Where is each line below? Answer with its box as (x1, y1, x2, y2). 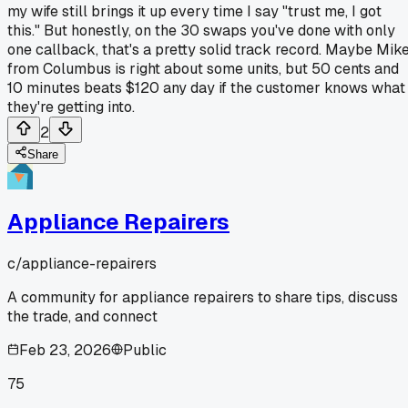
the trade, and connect (7, 306, 158, 326)
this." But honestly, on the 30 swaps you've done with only (7, 20, 395, 40)
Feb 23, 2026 (19, 340, 111, 360)
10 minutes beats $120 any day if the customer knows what (7, 77, 405, 97)
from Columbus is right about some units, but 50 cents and (7, 58, 399, 78)
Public (123, 340, 167, 360)
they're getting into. (7, 97, 135, 117)
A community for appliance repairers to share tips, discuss (7, 287, 398, 307)
